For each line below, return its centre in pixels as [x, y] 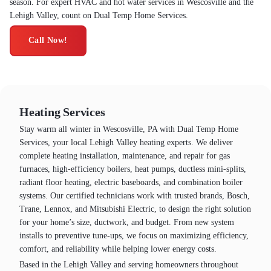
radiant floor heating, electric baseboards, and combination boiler [131, 182]
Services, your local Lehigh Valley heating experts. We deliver [126, 142]
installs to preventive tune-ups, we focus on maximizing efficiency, [134, 235]
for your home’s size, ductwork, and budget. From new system [127, 222]
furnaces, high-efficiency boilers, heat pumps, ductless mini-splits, [133, 169]
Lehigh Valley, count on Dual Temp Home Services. [99, 15]
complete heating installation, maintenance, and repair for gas [125, 155]
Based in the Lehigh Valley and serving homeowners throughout [129, 265]
